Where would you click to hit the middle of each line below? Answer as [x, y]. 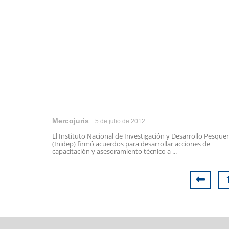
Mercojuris [71, 121]
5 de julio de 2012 [120, 121]
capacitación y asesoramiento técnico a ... [114, 151]
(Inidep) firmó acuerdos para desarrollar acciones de [131, 144]
